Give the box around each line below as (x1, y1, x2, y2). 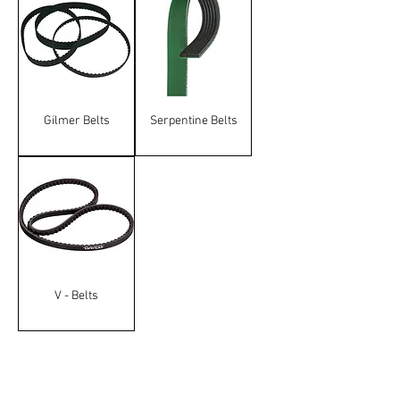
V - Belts (54, 288, 98, 304)
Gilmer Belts (43, 113, 110, 129)
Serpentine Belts (149, 113, 237, 129)
